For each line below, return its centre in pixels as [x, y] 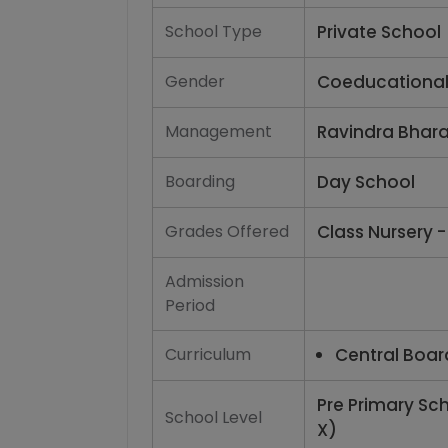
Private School [379, 32]
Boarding [200, 181]
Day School [366, 182]
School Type [213, 31]
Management [218, 131]
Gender [195, 81]
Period [190, 305]
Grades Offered [227, 231]
